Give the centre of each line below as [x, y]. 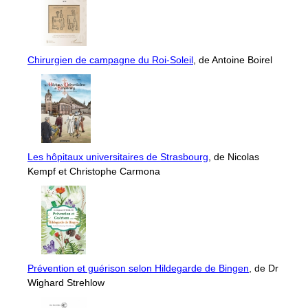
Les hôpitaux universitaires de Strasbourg [118, 157]
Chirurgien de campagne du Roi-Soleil [110, 60]
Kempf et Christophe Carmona [94, 172]
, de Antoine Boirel [233, 60]
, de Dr [264, 268]
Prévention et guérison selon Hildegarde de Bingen [138, 268]
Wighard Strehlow [66, 283]
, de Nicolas [234, 157]
